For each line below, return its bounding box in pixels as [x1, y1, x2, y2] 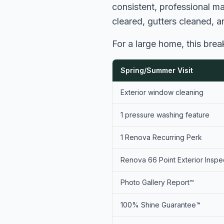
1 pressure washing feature [120, 110, 209, 119]
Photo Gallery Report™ [120, 178, 194, 186]
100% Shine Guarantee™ [120, 200, 200, 209]
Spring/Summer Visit [120, 66, 193, 74]
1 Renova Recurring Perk [120, 133, 202, 141]
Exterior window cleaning [120, 88, 203, 96]
